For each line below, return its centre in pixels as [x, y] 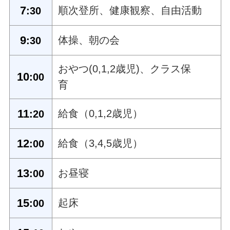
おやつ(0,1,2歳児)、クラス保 [125, 69]
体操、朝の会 [89, 40]
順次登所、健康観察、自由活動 [130, 10]
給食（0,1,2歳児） [101, 113]
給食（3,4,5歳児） [111, 143]
